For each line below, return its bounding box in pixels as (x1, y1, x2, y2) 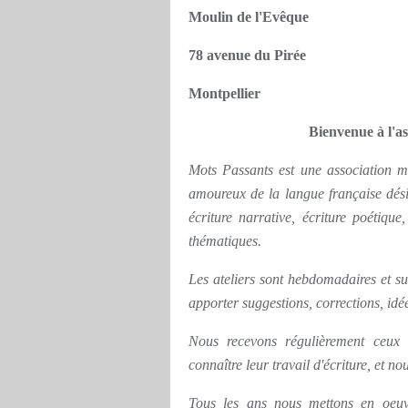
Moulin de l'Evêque (189, 9, 309, 25)
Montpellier (189, 86, 260, 101)
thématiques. (189, 233, 261, 249)
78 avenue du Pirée (189, 47, 306, 63)
